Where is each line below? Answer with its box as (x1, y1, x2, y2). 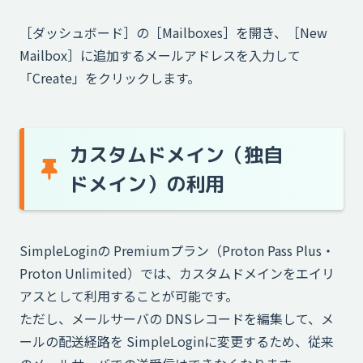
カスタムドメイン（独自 (69, 140, 284, 169)
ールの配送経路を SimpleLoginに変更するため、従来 (19, 331, 334, 351)
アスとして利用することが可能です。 (19, 285, 238, 305)
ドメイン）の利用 (69, 169, 225, 198)
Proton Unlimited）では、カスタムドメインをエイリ (19, 263, 335, 283)
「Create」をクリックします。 (19, 68, 200, 88)
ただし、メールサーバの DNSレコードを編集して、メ (19, 308, 334, 328)
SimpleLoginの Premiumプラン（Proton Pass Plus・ (19, 240, 335, 260)
